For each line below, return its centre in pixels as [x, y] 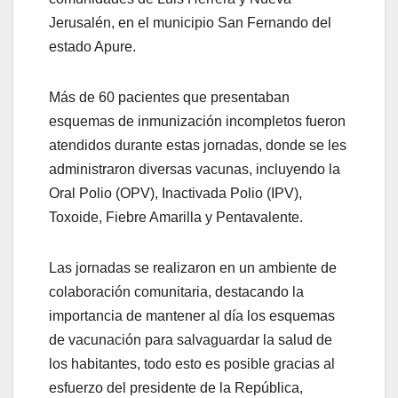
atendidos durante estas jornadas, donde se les [198, 146]
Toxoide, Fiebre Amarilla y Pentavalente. [176, 218]
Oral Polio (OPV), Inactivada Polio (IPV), [175, 194]
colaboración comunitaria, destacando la [176, 292]
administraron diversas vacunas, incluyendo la [195, 170]
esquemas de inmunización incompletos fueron [197, 122]
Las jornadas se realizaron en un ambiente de [193, 268]
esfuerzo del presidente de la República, [176, 388]
